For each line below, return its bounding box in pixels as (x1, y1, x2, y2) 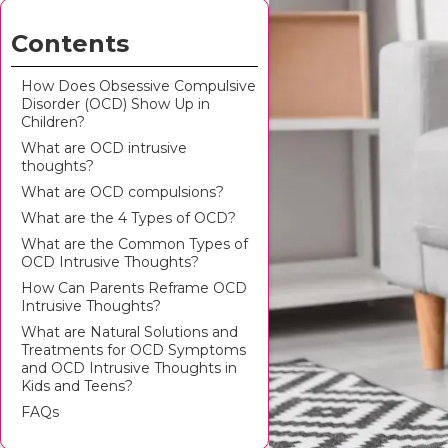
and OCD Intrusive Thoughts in (21, 359, 237, 377)
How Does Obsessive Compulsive (21, 77, 256, 95)
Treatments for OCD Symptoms (21, 341, 246, 359)
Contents (11, 29, 129, 58)
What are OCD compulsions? (21, 183, 224, 201)
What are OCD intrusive (21, 139, 187, 157)
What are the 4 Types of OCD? (21, 209, 236, 227)
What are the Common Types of (21, 235, 248, 253)
